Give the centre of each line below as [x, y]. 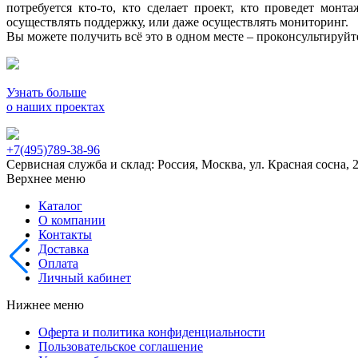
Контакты [65, 235]
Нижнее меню [45, 305]
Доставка [64, 249]
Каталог [60, 206]
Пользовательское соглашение [121, 346]
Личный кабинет [85, 278]
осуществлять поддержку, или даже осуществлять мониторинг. [177, 22]
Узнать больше [46, 92]
